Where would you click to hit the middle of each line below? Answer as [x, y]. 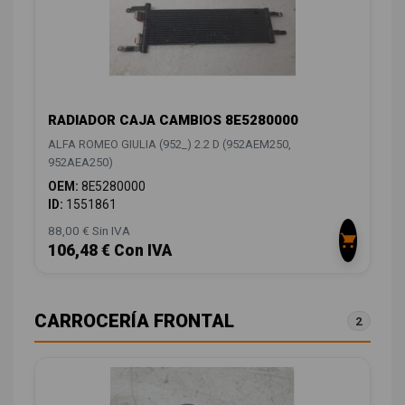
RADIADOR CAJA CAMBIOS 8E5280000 [173, 120]
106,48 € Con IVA [110, 250]
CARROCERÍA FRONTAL [134, 320]
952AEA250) [80, 162]
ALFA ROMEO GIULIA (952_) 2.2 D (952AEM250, [170, 144]
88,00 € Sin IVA [89, 230]
